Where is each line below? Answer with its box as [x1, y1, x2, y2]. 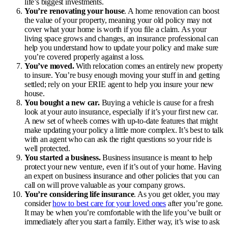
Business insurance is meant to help [102, 153, 213, 162]
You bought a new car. [24, 98, 102, 107]
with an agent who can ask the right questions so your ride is [24, 135, 212, 144]
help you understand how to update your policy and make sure [24, 43, 219, 52]
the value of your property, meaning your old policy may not [24, 16, 212, 25]
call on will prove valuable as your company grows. [24, 181, 185, 190]
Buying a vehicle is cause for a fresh [101, 98, 214, 107]
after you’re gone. [166, 199, 223, 208]
